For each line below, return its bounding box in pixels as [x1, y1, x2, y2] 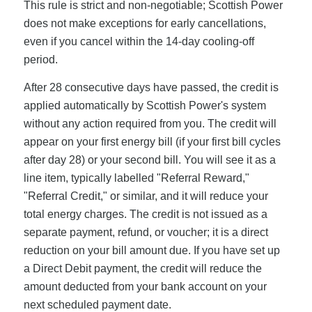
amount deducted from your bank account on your [23, 280, 267, 292]
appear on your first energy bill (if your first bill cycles [23, 135, 281, 148]
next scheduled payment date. [23, 298, 171, 311]
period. [23, 54, 58, 66]
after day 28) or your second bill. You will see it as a [23, 153, 276, 166]
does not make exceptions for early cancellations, [23, 17, 266, 30]
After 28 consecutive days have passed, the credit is [23, 81, 279, 93]
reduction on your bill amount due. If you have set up [23, 244, 280, 256]
